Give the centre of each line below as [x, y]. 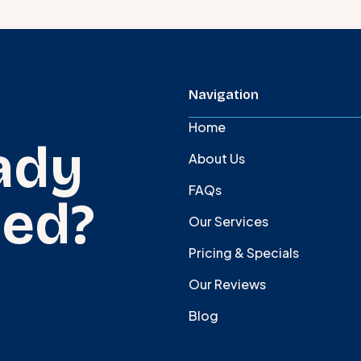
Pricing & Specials [244, 252]
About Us [217, 158]
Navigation [224, 94]
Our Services [228, 221]
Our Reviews [227, 284]
